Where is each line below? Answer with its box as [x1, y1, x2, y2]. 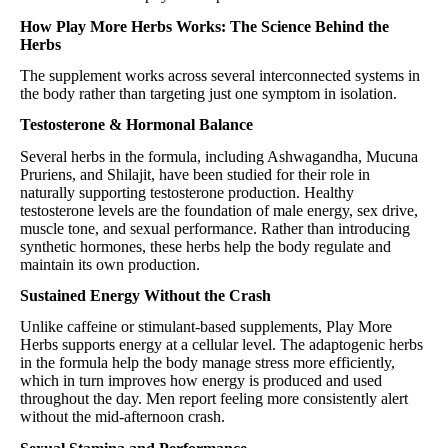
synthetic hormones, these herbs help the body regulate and [20, 237, 391, 255]
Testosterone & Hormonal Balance [20, 116, 253, 134]
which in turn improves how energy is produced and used [20, 372, 382, 390]
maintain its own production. [20, 255, 200, 273]
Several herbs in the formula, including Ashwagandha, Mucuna [20, 147, 418, 165]
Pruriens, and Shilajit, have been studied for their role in [20, 165, 370, 183]
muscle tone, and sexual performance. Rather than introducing [20, 219, 410, 237]
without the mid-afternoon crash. [20, 408, 225, 426]
